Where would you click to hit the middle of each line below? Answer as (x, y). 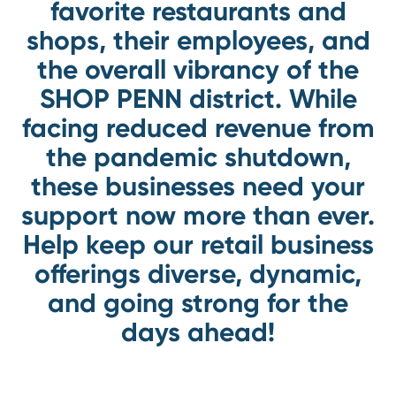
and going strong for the (198, 303)
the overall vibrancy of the (198, 70)
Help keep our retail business (198, 245)
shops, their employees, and (198, 41)
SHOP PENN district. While (198, 99)
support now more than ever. (198, 216)
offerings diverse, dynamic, (198, 274)
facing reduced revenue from (198, 128)
